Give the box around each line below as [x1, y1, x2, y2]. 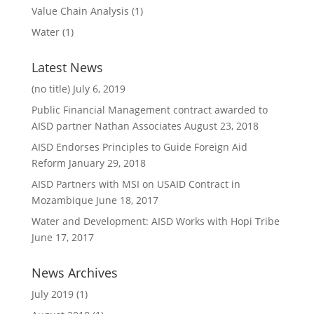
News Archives [31, 264, 118, 281]
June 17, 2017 [31, 230, 94, 244]
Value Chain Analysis [31, 4, 129, 18]
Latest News [31, 58, 103, 76]
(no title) [31, 81, 70, 95]
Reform [31, 156, 66, 170]
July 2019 [31, 287, 74, 301]
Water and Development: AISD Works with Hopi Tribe [31, 214, 280, 228]
